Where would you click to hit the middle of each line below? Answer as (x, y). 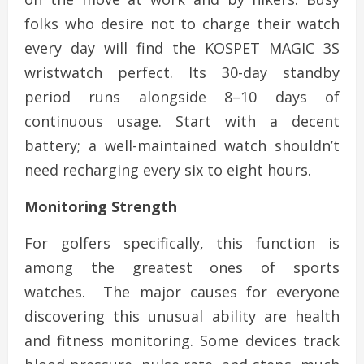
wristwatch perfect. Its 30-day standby (182, 73)
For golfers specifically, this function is (182, 243)
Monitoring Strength (103, 207)
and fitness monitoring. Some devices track (182, 341)
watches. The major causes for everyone (182, 292)
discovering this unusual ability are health (182, 316)
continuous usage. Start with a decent (182, 121)
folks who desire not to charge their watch (182, 24)
